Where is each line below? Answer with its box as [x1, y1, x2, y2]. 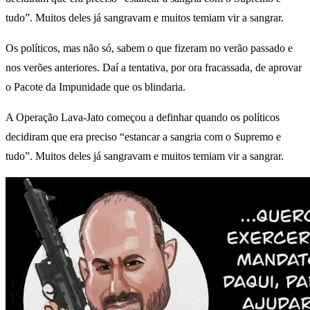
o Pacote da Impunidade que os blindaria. [6, 80, 185, 93]
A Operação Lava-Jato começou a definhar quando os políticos [6, 111, 280, 123]
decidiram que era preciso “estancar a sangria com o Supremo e [6, 130, 281, 143]
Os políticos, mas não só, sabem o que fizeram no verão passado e [6, 42, 293, 54]
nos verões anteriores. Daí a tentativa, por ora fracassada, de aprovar [6, 61, 302, 73]
